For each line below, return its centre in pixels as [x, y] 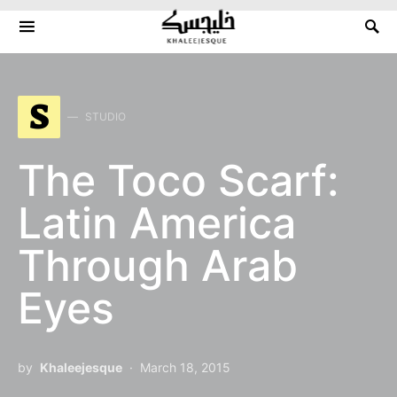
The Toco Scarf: [179, 180]
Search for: [49, 35]
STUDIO [105, 117]
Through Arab [158, 265]
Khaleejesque [81, 367]
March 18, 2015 [185, 367]
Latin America [157, 223]
